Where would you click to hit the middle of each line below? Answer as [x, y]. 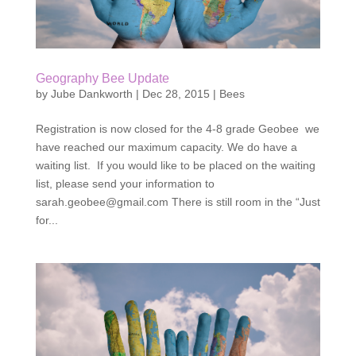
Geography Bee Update [102, 79]
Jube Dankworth [91, 94]
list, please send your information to [125, 184]
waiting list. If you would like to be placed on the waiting [175, 166]
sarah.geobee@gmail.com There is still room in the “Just [178, 202]
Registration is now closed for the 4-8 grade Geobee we [177, 129]
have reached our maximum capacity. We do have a [166, 147]
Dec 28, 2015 [176, 94]
